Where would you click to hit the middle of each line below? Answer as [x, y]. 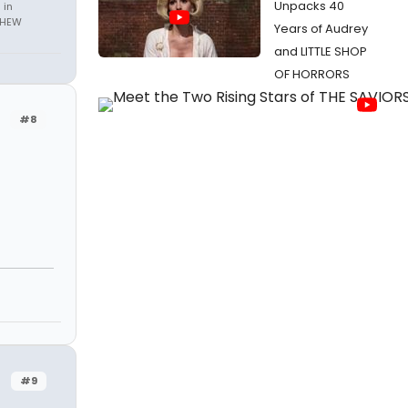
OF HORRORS [312, 74]
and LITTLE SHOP [321, 51]
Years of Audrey [321, 29]
